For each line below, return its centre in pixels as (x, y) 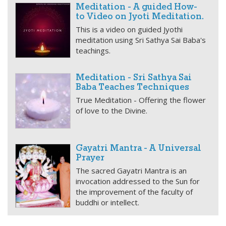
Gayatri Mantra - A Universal (138, 149)
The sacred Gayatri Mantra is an (131, 171)
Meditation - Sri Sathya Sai (134, 78)
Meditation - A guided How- (136, 7)
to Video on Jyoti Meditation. (140, 17)
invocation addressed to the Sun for (138, 181)
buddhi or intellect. (107, 202)
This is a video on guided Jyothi (129, 29)
